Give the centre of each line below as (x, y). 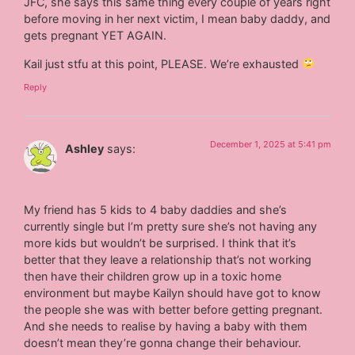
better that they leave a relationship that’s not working (168, 260)
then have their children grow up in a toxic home (153, 277)
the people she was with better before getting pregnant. (174, 310)
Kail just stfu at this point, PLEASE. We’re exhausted (163, 63)
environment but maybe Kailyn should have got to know (173, 293)
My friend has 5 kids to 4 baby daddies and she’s (156, 210)
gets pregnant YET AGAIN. (95, 36)
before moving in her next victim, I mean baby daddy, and (177, 19)
